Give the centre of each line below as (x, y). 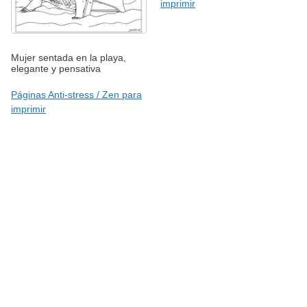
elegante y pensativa (56, 69)
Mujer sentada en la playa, (69, 58)
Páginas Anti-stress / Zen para (76, 95)
